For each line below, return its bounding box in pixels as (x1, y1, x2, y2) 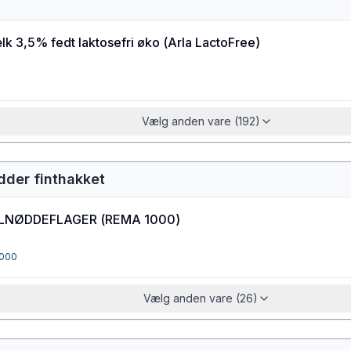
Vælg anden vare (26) (143, 291, 258, 305)
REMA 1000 (105, 212, 175, 227)
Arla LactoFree (168, 34, 255, 50)
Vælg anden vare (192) (141, 114, 260, 128)
